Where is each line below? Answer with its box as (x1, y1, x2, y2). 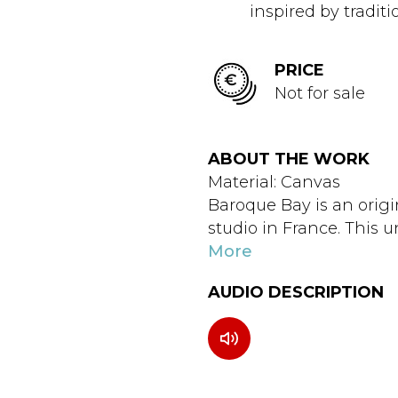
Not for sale (275, 84, 365, 103)
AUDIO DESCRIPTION (208, 283, 384, 302)
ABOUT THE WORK (208, 149, 370, 169)
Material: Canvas (208, 172, 340, 192)
